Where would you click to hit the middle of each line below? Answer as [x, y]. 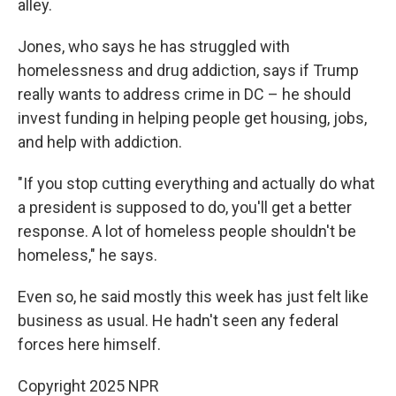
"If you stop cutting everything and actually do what [196, 183]
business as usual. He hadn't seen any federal [178, 320]
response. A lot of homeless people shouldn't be [187, 231]
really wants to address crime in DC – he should [184, 94]
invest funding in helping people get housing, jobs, [192, 118]
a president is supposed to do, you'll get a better [185, 207]
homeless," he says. [88, 255]
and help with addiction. [100, 142]
